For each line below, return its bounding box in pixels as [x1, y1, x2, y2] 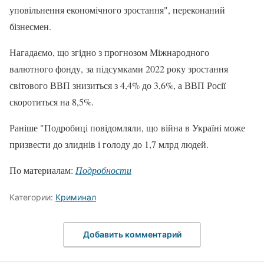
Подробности [75, 164, 131, 177]
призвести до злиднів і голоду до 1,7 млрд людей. [9, 138, 209, 151]
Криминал [55, 192, 96, 203]
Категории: [9, 192, 55, 203]
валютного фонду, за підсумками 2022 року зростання [9, 62, 228, 75]
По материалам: [9, 164, 75, 177]
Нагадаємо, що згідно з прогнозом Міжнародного [9, 46, 209, 59]
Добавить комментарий [82, 229, 181, 239]
